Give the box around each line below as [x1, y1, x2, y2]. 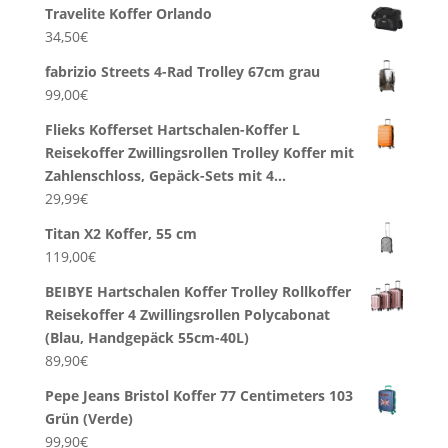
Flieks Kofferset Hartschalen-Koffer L [44, 120, 300, 140]
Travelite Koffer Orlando [44, 4, 212, 24]
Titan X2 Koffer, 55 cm [44, 224, 197, 244]
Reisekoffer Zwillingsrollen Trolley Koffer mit [44, 143, 354, 163]
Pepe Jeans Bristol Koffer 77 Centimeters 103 [44, 386, 353, 406]
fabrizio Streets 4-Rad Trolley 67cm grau [44, 62, 320, 82]
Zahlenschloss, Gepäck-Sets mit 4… [44, 166, 286, 186]
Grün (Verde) [44, 409, 133, 429]
